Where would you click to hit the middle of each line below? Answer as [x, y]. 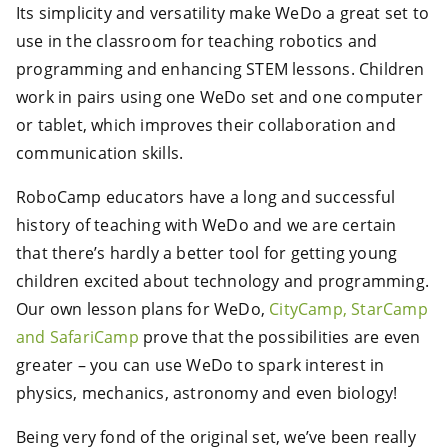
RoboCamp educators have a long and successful [206, 197]
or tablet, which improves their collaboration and [206, 125]
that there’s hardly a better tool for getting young [207, 253]
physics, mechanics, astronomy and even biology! [207, 393]
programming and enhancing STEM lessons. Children [220, 69]
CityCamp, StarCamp [348, 309]
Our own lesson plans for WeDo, [143, 309]
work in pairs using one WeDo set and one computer [219, 97]
